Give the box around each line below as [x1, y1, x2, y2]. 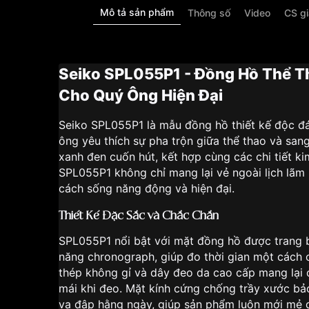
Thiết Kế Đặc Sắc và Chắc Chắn [59, 210, 219, 221]
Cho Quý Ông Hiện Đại [59, 86, 223, 104]
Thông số [187, 6, 230, 19]
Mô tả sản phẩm [99, 6, 174, 18]
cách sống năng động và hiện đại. [59, 181, 235, 195]
